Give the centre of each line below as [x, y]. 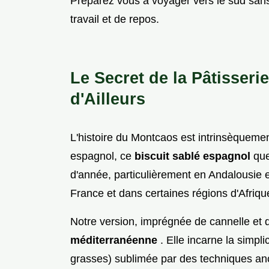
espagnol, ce [102, 156]
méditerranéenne [115, 240]
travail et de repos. [115, 20]
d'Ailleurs [108, 99]
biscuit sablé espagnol [194, 156]
